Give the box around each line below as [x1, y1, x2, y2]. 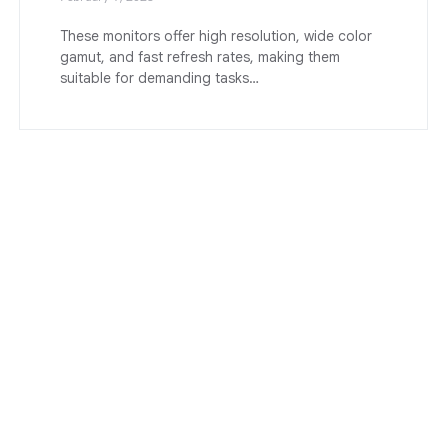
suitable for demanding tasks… [60, 68, 259, 87]
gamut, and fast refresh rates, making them [60, 47, 340, 66]
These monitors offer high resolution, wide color [60, 26, 372, 45]
